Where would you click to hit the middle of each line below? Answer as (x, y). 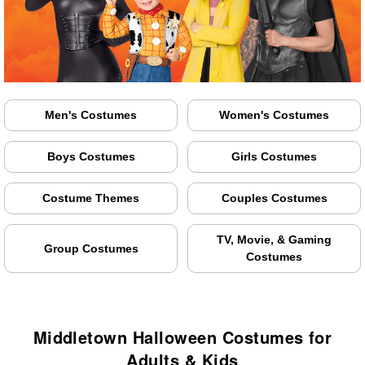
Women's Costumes (274, 115)
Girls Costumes (274, 157)
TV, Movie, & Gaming (274, 240)
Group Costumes (91, 248)
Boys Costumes (91, 157)
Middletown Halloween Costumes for (182, 337)
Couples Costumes (274, 198)
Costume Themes (91, 198)
